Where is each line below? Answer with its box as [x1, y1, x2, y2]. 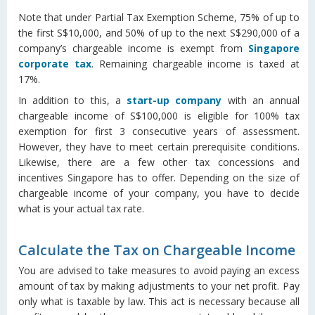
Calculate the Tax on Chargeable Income [18, 240, 295, 259]
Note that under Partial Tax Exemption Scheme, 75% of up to [18, 11, 300, 24]
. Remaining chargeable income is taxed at [91, 57, 300, 70]
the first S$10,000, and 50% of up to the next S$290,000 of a [18, 26, 300, 39]
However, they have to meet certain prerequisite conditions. [18, 140, 300, 153]
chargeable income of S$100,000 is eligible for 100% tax [18, 109, 300, 122]
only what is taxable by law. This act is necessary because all [18, 295, 300, 308]
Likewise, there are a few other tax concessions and [18, 155, 300, 169]
